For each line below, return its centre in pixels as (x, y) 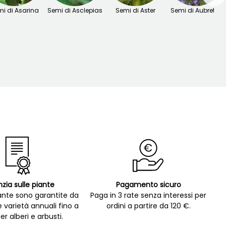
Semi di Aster (135, 11)
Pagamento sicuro (148, 185)
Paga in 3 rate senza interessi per (149, 195)
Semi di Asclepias (75, 11)
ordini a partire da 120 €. (148, 206)
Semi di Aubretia (196, 11)
